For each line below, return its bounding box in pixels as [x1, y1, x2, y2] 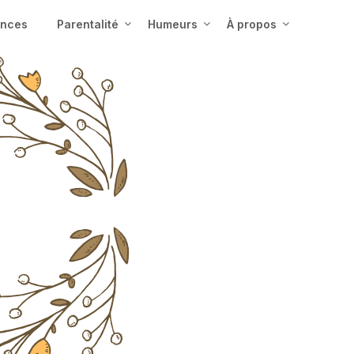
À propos [227, 17, 277, 31]
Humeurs [148, 17, 198, 31]
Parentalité [57, 17, 119, 31]
